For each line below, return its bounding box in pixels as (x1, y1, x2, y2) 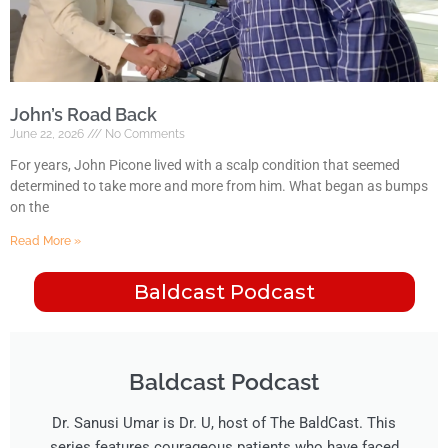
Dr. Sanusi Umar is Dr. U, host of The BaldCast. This (52, 413, 396, 432)
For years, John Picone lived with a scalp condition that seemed (10, 156, 400, 173)
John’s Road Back (10, 103, 157, 125)
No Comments (102, 126, 185, 141)
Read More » (10, 233, 81, 248)
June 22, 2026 (10, 126, 87, 141)
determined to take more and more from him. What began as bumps (10, 177, 428, 194)
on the (10, 198, 49, 215)
